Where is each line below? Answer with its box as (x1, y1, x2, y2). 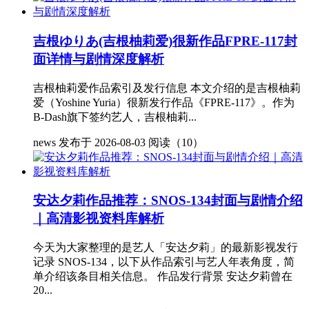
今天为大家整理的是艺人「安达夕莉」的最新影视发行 (33, 241, 298, 253)
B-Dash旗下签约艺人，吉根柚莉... (33, 110, 197, 123)
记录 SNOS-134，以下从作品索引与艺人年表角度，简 (33, 255, 295, 268)
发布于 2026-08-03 (59, 136, 146, 148)
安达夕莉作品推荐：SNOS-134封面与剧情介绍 (33, 193, 303, 208)
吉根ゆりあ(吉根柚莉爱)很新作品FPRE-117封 (33, 33, 297, 48)
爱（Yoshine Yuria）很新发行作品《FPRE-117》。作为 (33, 96, 295, 108)
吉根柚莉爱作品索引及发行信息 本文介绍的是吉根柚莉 (33, 81, 301, 94)
